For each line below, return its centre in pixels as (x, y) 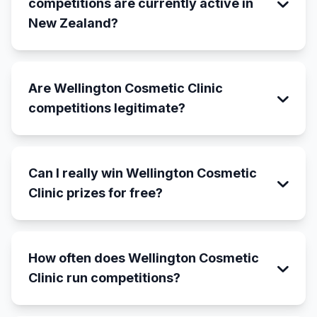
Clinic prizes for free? (96, 193)
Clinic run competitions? (104, 278)
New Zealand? (73, 23)
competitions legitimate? (107, 108)
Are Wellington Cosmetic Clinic (126, 88)
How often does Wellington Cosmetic (144, 258)
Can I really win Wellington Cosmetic (143, 173)
